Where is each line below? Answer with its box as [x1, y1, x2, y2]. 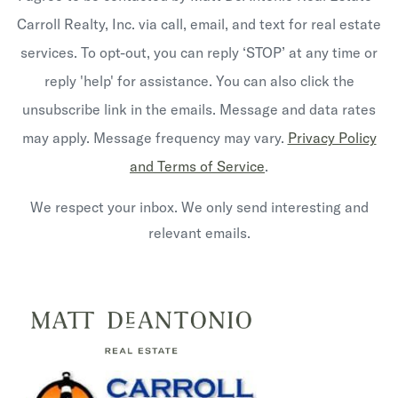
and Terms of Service [130, 157, 265, 175]
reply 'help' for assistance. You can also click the [44, 72, 354, 90]
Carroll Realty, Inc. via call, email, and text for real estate [17, 15, 381, 33]
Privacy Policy [287, 129, 377, 147]
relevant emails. [147, 224, 251, 242]
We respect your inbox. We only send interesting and [29, 198, 369, 216]
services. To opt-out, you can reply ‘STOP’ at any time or [20, 44, 378, 61]
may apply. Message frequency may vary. [21, 129, 288, 147]
